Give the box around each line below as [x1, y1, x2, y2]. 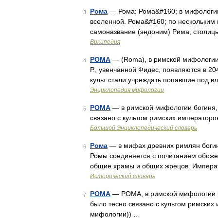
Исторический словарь [90, 173, 155, 180]
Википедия [90, 38, 120, 45]
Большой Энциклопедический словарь [90, 125, 197, 131]
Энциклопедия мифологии [90, 87, 164, 93]
